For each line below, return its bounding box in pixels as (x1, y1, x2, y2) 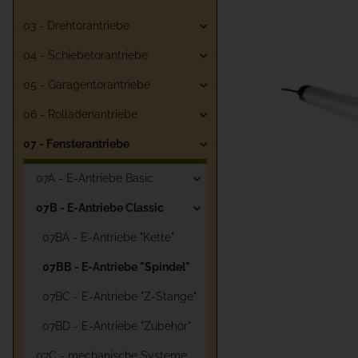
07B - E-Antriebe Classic (36, 201, 164, 215)
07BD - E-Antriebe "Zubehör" (42, 320, 191, 333)
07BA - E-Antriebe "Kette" (42, 231, 174, 245)
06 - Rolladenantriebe (23, 108, 137, 121)
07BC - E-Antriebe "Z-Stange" (42, 290, 197, 304)
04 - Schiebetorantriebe (23, 49, 148, 62)
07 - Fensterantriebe (23, 137, 129, 151)
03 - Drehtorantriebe (23, 19, 129, 33)
